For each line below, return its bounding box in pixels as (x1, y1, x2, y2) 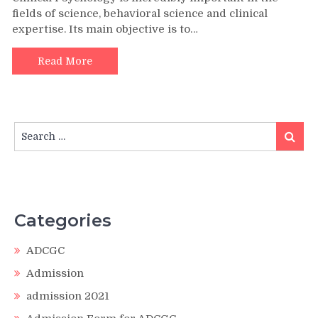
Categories (14, 210, 111, 231)
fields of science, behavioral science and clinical (12, 6, 268, 20)
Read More (38, 55, 92, 67)
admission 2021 (26, 290, 109, 302)
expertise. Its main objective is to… (12, 22, 198, 35)
